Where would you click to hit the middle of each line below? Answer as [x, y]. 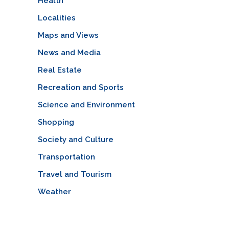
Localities [56, 18]
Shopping [56, 122]
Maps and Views [68, 35]
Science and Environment [86, 105]
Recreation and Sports [81, 87]
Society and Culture [75, 139]
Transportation [66, 157]
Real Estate [60, 70]
